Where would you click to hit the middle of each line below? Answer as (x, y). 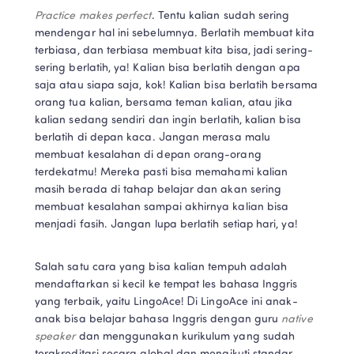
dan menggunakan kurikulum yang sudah (187, 337)
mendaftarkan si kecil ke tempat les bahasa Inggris (166, 284)
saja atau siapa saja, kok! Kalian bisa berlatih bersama (176, 85)
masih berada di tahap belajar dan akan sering (158, 190)
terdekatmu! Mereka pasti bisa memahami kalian (162, 172)
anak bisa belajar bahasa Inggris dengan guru (158, 319)
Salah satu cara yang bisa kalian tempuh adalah (161, 267)
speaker (57, 337)
